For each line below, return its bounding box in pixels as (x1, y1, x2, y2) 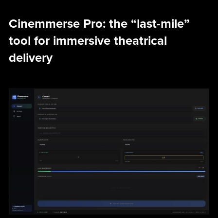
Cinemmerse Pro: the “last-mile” (8, 17, 190, 32)
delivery (8, 51, 53, 66)
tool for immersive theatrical (8, 34, 167, 49)
